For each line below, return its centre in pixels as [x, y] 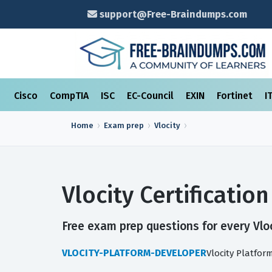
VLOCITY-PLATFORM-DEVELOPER [134, 253]
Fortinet [236, 96]
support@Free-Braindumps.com [172, 14]
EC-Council [151, 96]
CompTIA [70, 96]
